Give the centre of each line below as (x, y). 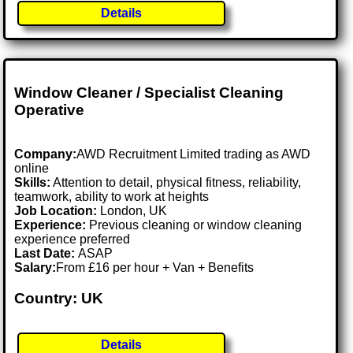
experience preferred (72, 240)
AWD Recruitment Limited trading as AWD (194, 154)
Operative (50, 110)
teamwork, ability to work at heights (112, 197)
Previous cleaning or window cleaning (194, 225)
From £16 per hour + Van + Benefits (155, 268)
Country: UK (59, 299)
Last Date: (46, 254)
